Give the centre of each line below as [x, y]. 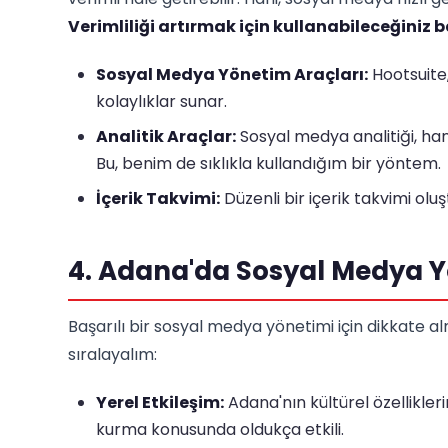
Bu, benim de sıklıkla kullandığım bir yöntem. [268, 163]
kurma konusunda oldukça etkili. [220, 429]
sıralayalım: [112, 354]
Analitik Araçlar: [166, 136]
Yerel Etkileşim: [160, 402]
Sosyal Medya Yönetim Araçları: [232, 74]
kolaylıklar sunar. [161, 101]
